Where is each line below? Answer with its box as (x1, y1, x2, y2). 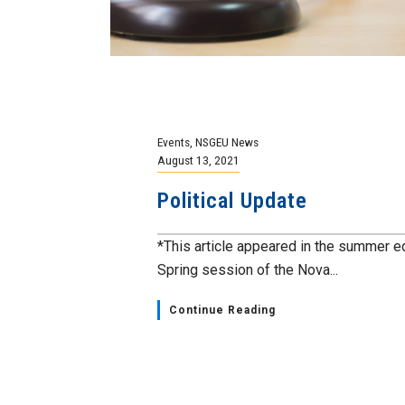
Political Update (157, 188, 307, 214)
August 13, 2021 (157, 153, 240, 168)
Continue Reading (169, 304, 276, 317)
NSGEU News (195, 135, 259, 150)
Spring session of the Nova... (157, 261, 338, 279)
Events (157, 135, 190, 150)
